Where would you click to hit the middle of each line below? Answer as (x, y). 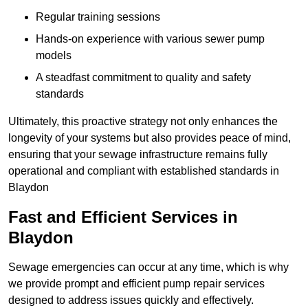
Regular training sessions (98, 17)
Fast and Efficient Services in (123, 217)
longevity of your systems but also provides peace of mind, (150, 138)
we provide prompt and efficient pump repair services (136, 284)
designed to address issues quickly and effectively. (131, 300)
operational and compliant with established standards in (144, 171)
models (54, 56)
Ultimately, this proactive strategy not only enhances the (143, 122)
